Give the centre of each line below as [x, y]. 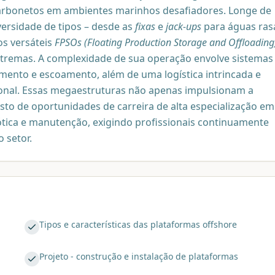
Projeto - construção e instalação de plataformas [139, 257]
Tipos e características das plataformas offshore [138, 225]
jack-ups [184, 27]
